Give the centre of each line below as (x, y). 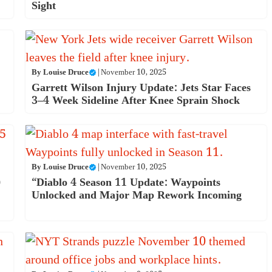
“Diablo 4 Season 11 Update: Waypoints (126, 182)
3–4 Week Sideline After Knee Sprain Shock (135, 100)
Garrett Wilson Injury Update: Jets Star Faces (141, 87)
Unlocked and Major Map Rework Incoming (136, 195)
